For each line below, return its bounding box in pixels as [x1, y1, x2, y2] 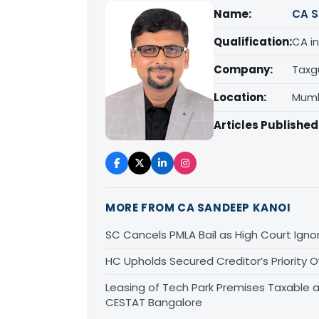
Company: [214, 62, 273, 77]
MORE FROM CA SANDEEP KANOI [105, 199, 291, 215]
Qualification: [214, 34, 292, 49]
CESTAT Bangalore [105, 294, 202, 310]
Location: [214, 90, 266, 105]
